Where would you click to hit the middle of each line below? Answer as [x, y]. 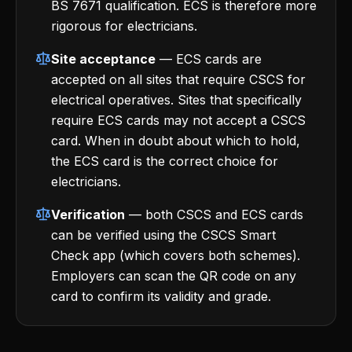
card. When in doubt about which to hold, [176, 141]
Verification [88, 214]
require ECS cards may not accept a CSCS [178, 120]
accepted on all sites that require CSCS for [178, 79]
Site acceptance [103, 59]
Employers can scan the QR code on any [174, 276]
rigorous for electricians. [124, 26]
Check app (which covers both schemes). [176, 255]
